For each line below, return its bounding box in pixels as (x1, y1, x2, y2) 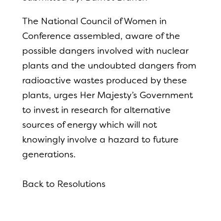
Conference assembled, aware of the (22, 30, 180, 42)
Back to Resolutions (22, 178, 106, 190)
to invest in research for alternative (22, 104, 171, 116)
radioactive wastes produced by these (22, 74, 187, 86)
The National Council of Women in (22, 15, 167, 27)
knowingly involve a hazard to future (22, 134, 179, 146)
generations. (22, 148, 75, 160)
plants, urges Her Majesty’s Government (22, 89, 193, 101)
